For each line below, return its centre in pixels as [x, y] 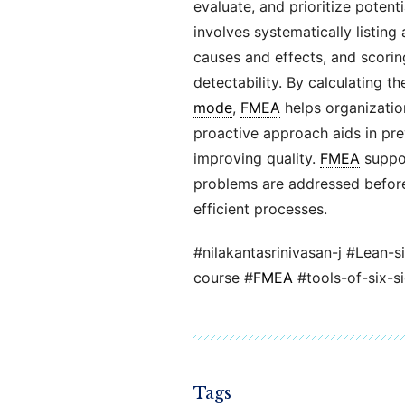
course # [223, 278]
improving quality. [256, 158]
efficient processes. [260, 209]
